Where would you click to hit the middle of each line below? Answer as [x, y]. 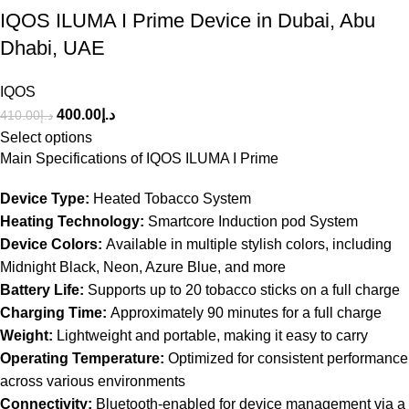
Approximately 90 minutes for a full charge [244, 312]
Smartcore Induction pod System [251, 221]
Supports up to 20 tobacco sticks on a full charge [242, 289]
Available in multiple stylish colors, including [247, 244]
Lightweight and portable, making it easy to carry [210, 335]
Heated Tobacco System [170, 198]
